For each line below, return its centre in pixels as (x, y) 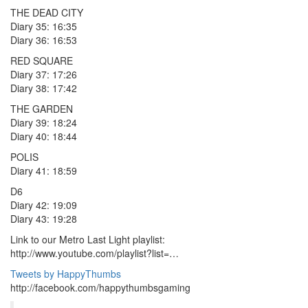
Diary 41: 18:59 (44, 170)
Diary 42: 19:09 (44, 205)
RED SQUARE (42, 60)
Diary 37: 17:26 (44, 74)
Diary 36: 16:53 (44, 40)
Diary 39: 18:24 (44, 122)
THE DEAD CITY (47, 12)
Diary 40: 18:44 (44, 136)
